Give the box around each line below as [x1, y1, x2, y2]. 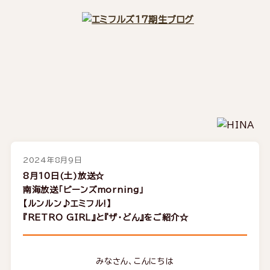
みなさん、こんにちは [96, 257, 174, 266]
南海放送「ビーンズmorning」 [22, 186, 144, 195]
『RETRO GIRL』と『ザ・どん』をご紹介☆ [22, 213, 189, 222]
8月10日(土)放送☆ [22, 172, 105, 181]
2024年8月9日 [22, 156, 82, 164]
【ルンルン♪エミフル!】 [22, 199, 111, 209]
